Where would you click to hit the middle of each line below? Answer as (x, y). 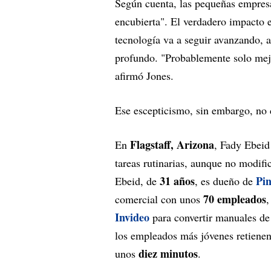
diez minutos (168, 253)
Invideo (132, 217)
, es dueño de (225, 181)
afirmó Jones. (144, 75)
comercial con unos (159, 199)
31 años (177, 181)
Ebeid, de (137, 181)
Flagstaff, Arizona (172, 144)
